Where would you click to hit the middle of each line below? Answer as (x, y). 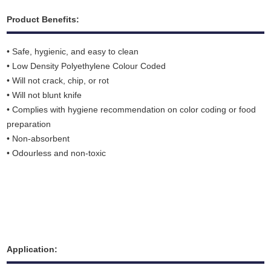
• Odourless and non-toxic (57, 153)
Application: (32, 250)
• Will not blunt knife (44, 95)
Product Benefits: (43, 20)
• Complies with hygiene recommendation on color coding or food (132, 110)
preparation (29, 124)
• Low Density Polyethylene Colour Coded (87, 66)
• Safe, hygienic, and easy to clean (73, 52)
